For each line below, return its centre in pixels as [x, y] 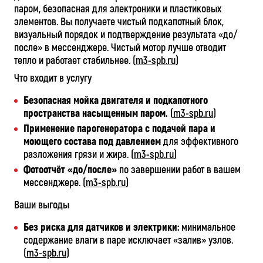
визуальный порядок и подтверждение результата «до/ [126, 35]
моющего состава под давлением [92, 142]
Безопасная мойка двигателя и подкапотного [116, 101]
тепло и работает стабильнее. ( [75, 61]
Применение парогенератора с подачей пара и [119, 129]
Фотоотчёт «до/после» [70, 170]
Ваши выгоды [42, 205]
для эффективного [200, 142]
